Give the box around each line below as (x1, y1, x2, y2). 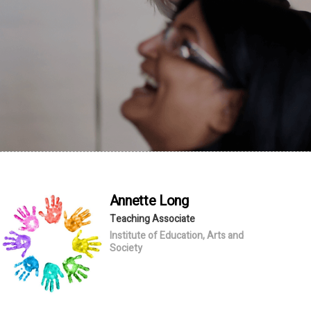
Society (109, 240, 142, 255)
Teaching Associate (109, 211, 195, 226)
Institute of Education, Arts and (109, 228, 244, 243)
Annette (109, 190, 160, 211)
